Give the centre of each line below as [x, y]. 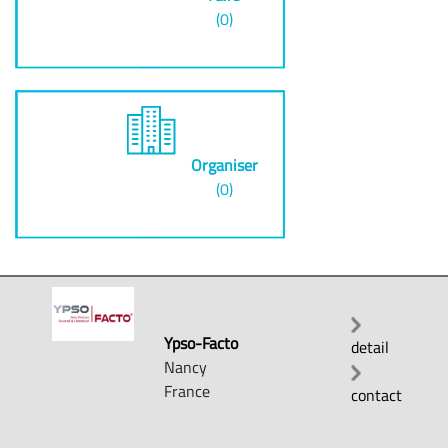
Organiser [224, 165]
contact [376, 394]
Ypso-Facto [201, 342]
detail [369, 346]
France [187, 390]
